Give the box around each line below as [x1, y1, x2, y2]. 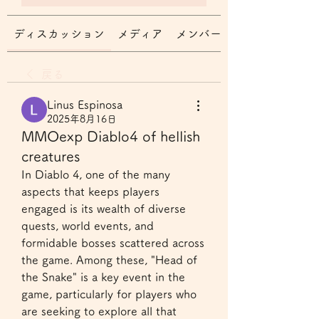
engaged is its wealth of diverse [21, 203, 186, 214]
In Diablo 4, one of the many [21, 169, 170, 180]
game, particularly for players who [21, 288, 197, 300]
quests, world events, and [21, 220, 154, 231]
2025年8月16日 [47, 114, 117, 124]
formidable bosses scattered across [21, 237, 204, 249]
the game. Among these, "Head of [21, 254, 197, 266]
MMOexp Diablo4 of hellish [21, 129, 200, 143]
